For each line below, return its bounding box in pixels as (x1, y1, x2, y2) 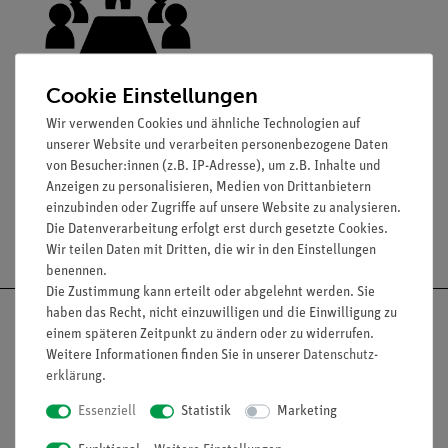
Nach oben (189, 373, 259, 390)
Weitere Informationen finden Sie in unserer (46, 347, 303, 363)
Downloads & (251, 123, 381, 149)
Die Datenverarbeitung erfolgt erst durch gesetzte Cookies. (46, 221, 388, 237)
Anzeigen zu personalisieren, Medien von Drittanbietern (46, 179, 371, 195)
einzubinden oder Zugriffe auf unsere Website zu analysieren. (46, 200, 401, 216)
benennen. (46, 263, 107, 279)
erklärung (46, 368, 102, 384)
